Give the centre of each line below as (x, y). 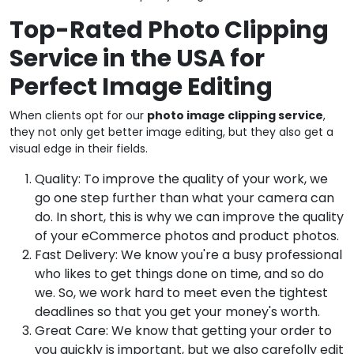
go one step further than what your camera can (185, 198)
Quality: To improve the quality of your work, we (181, 179)
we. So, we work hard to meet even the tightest (181, 292)
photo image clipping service (235, 115)
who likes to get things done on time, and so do (179, 273)
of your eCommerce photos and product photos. (187, 235)
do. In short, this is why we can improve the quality (189, 217)
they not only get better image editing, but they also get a (171, 132)
